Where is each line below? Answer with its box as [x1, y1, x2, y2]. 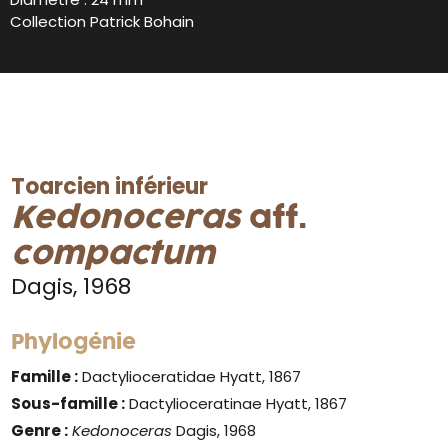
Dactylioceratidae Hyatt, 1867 [78, 365, 302, 387]
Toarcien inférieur [11, 170, 209, 202]
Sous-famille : [11, 392, 126, 414]
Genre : [11, 419, 69, 441]
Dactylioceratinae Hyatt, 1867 [125, 392, 348, 414]
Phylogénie [11, 327, 137, 358]
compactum [11, 231, 216, 277]
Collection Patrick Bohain [10, 10, 194, 32]
